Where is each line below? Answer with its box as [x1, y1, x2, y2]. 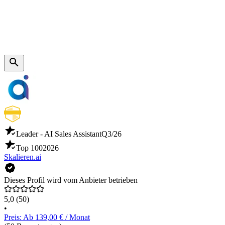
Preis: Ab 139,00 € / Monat [4, 213, 90, 222]
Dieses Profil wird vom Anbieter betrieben [4, 176, 138, 185]
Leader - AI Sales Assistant [16, 130, 101, 139]
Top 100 [16, 144, 43, 153]
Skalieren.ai [4, 153, 41, 162]
